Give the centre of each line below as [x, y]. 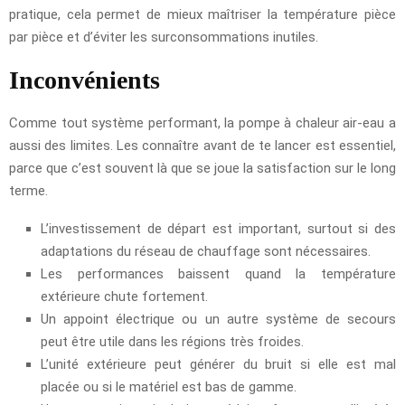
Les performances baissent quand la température [218, 273]
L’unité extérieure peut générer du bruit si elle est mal [218, 364]
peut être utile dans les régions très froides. [172, 341]
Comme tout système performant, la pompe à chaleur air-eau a [202, 122]
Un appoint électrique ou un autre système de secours [218, 319]
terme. [28, 190]
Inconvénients [85, 80]
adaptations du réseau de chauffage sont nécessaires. [206, 251]
